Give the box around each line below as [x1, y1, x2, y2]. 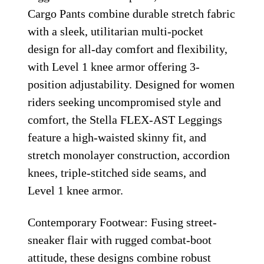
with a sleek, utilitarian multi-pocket [28, 24, 204, 38]
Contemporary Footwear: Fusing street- [28, 215, 217, 229]
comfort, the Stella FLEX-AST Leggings [28, 113, 223, 126]
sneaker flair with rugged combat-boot [28, 233, 212, 246]
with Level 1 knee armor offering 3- [28, 60, 200, 73]
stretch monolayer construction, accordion [28, 148, 230, 161]
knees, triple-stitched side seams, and [28, 166, 207, 179]
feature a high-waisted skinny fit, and [28, 130, 207, 144]
